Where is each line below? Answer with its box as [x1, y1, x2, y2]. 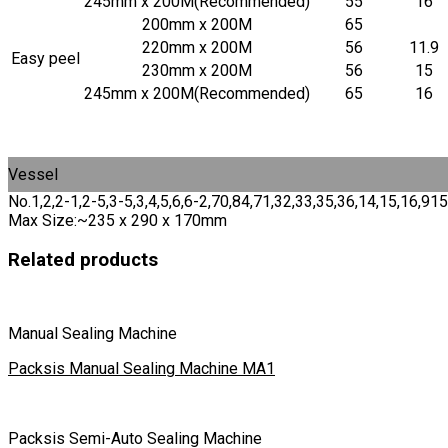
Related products [8, 248, 158, 271]
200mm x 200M [142, 14, 252, 34]
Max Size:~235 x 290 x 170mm [8, 210, 227, 230]
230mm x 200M [142, 60, 252, 80]
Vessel [8, 164, 58, 184]
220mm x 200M [142, 37, 252, 57]
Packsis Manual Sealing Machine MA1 [8, 359, 275, 379]
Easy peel [11, 48, 80, 68]
